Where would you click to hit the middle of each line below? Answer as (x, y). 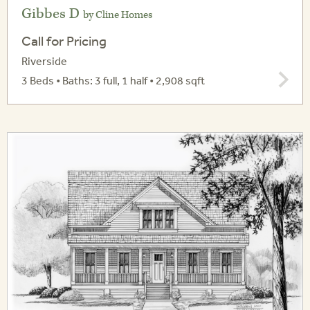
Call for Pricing (64, 41)
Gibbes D (52, 14)
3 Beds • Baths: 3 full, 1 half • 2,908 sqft (113, 81)
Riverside (44, 61)
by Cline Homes (118, 15)
